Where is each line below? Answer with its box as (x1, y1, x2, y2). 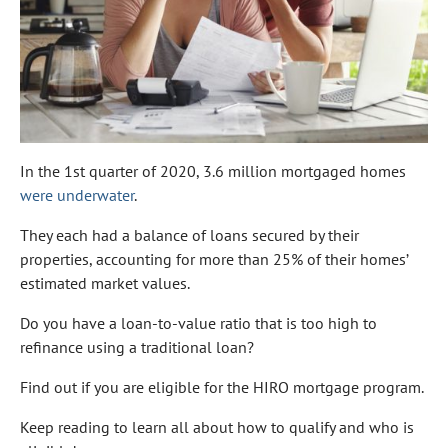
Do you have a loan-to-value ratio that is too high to (20, 313, 377, 334)
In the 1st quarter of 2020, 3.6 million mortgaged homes (20, 161, 406, 182)
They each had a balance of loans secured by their (20, 225, 359, 246)
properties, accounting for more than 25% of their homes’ (20, 249, 408, 270)
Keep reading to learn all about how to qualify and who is (20, 417, 414, 438)
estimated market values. (20, 273, 190, 294)
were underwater (20, 185, 134, 206)
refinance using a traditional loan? (20, 337, 254, 358)
